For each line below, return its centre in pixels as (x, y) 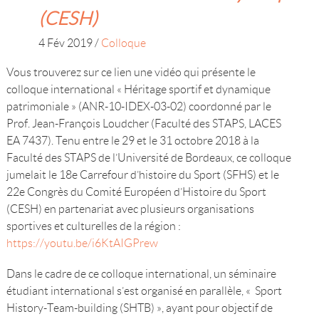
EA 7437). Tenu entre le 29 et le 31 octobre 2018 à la (132, 141)
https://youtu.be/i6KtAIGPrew (82, 243)
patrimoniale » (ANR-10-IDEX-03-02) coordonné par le (138, 106)
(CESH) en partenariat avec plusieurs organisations (130, 209)
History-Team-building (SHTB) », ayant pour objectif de (139, 308)
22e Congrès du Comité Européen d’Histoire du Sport (136, 192)
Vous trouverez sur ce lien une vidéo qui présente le (131, 72)
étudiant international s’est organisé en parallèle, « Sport (144, 291)
